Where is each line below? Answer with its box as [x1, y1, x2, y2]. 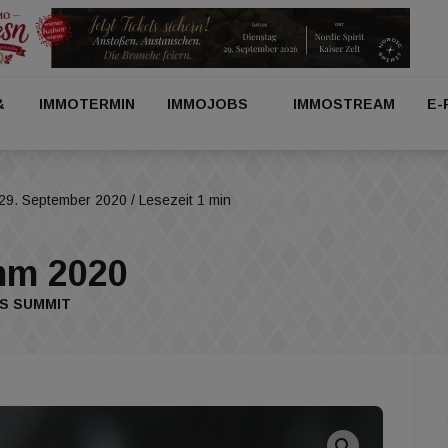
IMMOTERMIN [39, 96, 136, 112]
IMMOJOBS [167, 96, 249, 112]
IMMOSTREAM [292, 96, 395, 112]
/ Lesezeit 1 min [127, 192, 231, 208]
